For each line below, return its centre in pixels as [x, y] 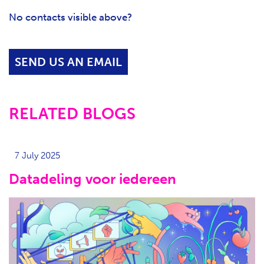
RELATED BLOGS [72, 113]
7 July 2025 [37, 155]
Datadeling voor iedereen [93, 179]
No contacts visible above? [72, 17]
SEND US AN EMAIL [68, 62]
